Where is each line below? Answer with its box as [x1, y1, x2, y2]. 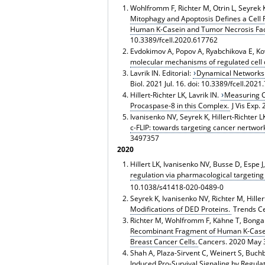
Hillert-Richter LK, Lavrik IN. [130, 89, 221, 100]
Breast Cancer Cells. [130, 236, 197, 247]
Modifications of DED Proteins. [130, 203, 230, 214]
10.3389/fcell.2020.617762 [130, 34, 218, 45]
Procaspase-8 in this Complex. [130, 100, 229, 111]
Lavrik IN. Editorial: [130, 67, 193, 78]
